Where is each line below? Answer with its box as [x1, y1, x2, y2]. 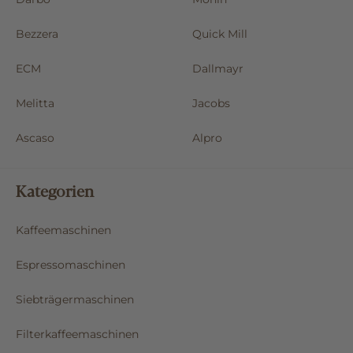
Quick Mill [192, 26, 247, 41]
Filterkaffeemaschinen [16, 326, 139, 341]
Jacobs [192, 95, 230, 110]
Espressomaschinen [16, 257, 125, 272]
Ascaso [16, 130, 54, 145]
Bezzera [16, 26, 58, 41]
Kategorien [16, 178, 94, 202]
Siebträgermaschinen [16, 292, 134, 307]
